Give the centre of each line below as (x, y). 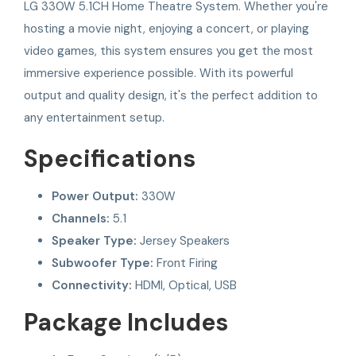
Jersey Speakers (184, 240)
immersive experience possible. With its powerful (159, 73)
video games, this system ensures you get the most (168, 50)
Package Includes (126, 322)
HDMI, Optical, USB (185, 285)
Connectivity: (92, 285)
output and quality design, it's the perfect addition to (171, 95)
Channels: (81, 218)
